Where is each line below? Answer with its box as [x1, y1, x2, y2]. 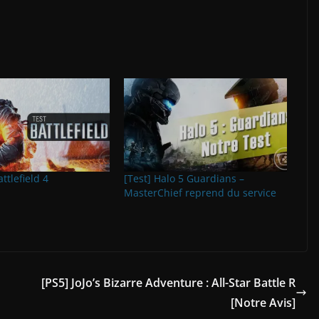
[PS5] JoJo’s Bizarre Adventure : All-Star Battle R [41, 275, 296, 291]
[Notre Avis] [231, 295, 296, 311]
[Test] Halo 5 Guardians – [123, 172, 244, 186]
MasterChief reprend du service [123, 186, 276, 200]
